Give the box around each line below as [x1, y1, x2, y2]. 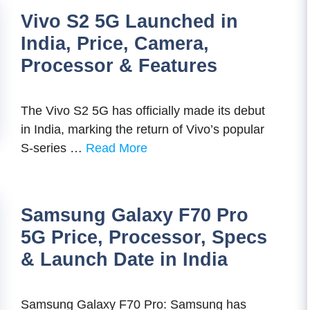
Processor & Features [21, 55, 217, 76]
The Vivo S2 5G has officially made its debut [21, 104, 265, 118]
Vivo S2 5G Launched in [21, 11, 238, 32]
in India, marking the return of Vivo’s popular [21, 122, 264, 136]
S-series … [21, 141, 86, 155]
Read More [86, 141, 147, 155]
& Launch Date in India [21, 249, 228, 270]
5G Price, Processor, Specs [21, 227, 267, 248]
